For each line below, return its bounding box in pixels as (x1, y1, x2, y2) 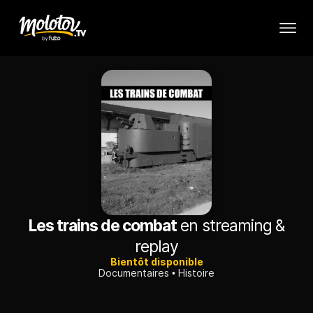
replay (134, 237, 179, 257)
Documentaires (99, 267, 169, 279)
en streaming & (177, 216, 285, 236)
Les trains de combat (28, 216, 177, 236)
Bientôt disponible (110, 256, 203, 268)
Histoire (178, 267, 214, 279)
